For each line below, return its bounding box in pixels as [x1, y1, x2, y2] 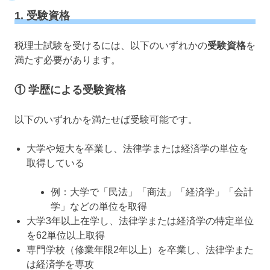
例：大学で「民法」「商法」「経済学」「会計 [51, 186, 253, 197]
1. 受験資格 [14, 9, 70, 22]
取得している [27, 157, 84, 168]
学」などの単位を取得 [51, 201, 147, 212]
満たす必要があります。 [14, 54, 121, 65]
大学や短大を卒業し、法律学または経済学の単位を [27, 143, 248, 154]
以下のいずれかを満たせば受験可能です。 [14, 114, 198, 125]
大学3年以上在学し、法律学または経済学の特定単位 [27, 215, 254, 226]
